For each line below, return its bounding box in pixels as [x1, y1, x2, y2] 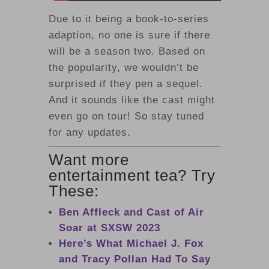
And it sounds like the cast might [48, 94, 215, 106]
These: [48, 182, 99, 201]
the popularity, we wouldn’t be [48, 62, 199, 74]
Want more [48, 151, 129, 169]
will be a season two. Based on [48, 46, 205, 58]
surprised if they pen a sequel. [48, 78, 203, 90]
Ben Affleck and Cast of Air [58, 207, 204, 219]
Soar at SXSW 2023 [58, 222, 160, 234]
